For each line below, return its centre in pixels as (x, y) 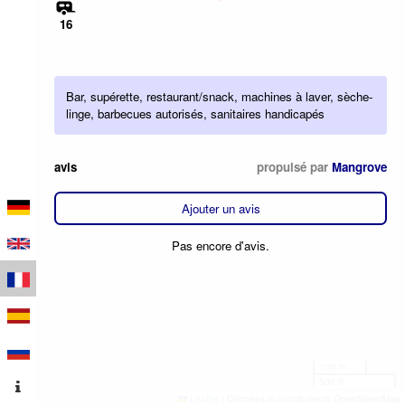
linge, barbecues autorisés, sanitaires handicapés (196, 114)
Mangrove (359, 167)
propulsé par (294, 167)
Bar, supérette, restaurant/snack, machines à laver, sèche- (220, 97)
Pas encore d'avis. (221, 245)
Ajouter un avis (221, 208)
